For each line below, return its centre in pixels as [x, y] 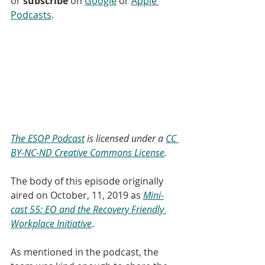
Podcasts [31, 15]
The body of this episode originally [88, 181]
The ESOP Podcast [48, 139]
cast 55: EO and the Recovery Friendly [88, 210]
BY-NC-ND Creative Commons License [88, 153]
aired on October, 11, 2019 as [77, 195]
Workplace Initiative [51, 224]
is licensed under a [125, 139]
